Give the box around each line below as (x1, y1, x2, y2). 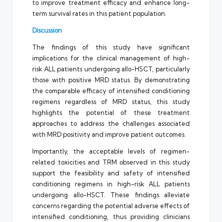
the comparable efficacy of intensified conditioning (32, 86, 190, 95)
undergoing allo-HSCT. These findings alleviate (32, 190, 190, 199)
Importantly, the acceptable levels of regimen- (32, 147, 190, 155)
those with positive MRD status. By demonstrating (32, 75, 190, 84)
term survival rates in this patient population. (32, 9, 166, 17)
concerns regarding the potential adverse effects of (32, 201, 190, 210)
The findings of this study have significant (32, 43, 190, 51)
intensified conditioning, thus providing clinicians (32, 212, 190, 221)
